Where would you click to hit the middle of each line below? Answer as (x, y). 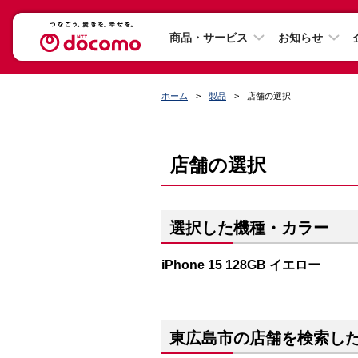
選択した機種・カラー (249, 228)
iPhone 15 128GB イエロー (241, 265)
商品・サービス (209, 37)
